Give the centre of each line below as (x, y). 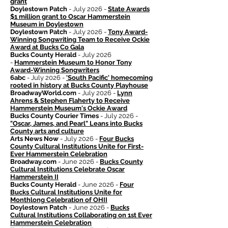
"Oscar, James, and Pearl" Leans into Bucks (76, 124)
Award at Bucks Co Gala (47, 47)
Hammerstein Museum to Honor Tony (73, 63)
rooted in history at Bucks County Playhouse (79, 85)
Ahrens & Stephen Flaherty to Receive (70, 101)
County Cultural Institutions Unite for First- (77, 147)
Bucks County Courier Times (54, 116)
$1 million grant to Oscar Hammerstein (70, 17)
